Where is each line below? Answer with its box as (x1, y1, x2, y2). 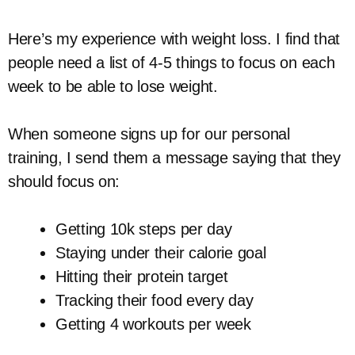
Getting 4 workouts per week (55, 315, 251, 333)
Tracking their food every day (55, 292, 254, 309)
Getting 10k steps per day (55, 220, 232, 238)
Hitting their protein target (55, 268, 228, 285)
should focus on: (8, 173, 120, 190)
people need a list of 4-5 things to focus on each (8, 54, 335, 71)
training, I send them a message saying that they (8, 149, 341, 166)
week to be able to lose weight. (8, 78, 218, 95)
